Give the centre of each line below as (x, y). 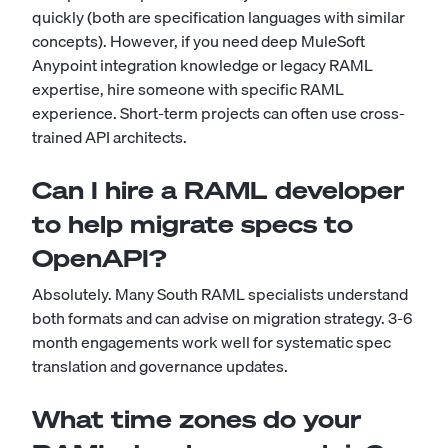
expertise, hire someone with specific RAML (188, 89)
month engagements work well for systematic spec (211, 342)
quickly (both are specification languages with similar (218, 17)
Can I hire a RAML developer (218, 190)
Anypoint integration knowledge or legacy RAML (202, 65)
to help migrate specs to (192, 224)
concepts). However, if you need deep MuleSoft (198, 41)
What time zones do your (196, 419)
